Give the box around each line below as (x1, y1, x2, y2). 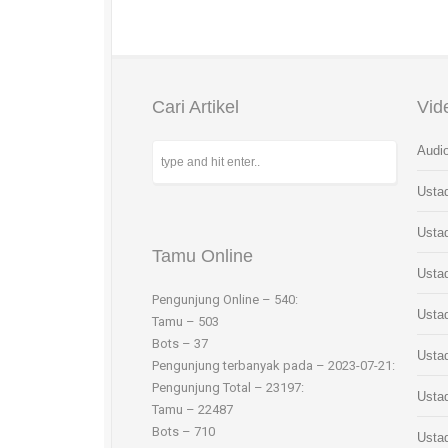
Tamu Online (152, 246, 253, 266)
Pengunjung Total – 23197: (152, 380, 304, 395)
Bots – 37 (152, 336, 208, 351)
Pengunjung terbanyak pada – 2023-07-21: (152, 358, 395, 373)
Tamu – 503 (152, 314, 219, 329)
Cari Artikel (152, 97, 239, 117)
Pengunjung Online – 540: (152, 292, 298, 307)
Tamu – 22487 (152, 402, 233, 417)
